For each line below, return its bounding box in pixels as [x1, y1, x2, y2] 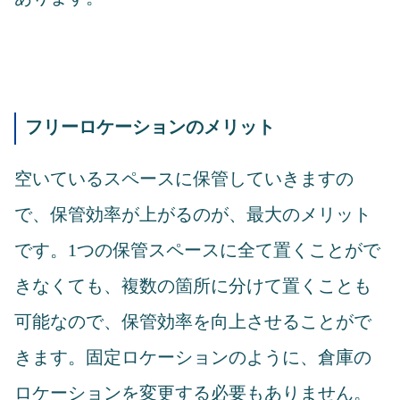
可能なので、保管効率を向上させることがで [14, 312, 371, 332]
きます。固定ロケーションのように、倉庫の [14, 347, 371, 368]
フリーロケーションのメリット [25, 117, 275, 137]
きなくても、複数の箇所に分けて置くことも [14, 276, 371, 296]
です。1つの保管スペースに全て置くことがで [14, 240, 380, 261]
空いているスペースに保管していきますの [14, 169, 354, 189]
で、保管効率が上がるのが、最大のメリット [14, 204, 371, 225]
